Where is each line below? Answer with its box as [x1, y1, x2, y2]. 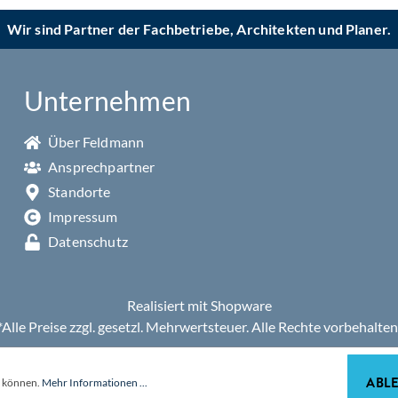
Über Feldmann [44, 133, 145, 150]
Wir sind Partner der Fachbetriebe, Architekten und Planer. [6, 20, 392, 37]
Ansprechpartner [44, 158, 155, 175]
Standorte [44, 183, 111, 200]
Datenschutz [44, 233, 128, 250]
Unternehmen [23, 84, 192, 116]
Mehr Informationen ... [42, 376, 147, 389]
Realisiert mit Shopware [126, 297, 272, 314]
